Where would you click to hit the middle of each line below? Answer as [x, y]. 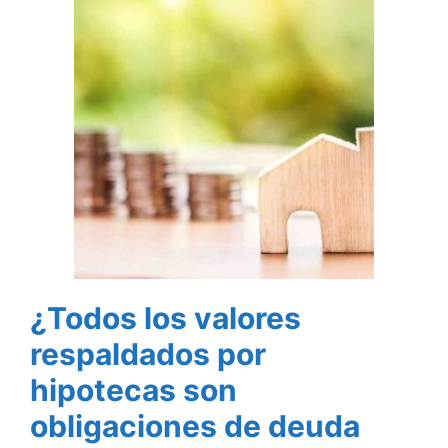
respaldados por [148, 354]
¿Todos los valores [165, 318]
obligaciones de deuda [195, 426]
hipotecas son [133, 390]
